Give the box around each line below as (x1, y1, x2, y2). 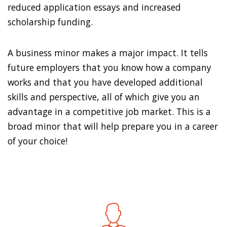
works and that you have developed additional (8, 76, 203, 89)
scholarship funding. (8, 16, 93, 28)
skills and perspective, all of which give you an (8, 91, 200, 103)
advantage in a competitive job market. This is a (8, 105, 211, 118)
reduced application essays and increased (8, 1, 181, 14)
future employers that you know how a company (8, 61, 211, 74)
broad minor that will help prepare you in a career (8, 120, 218, 133)
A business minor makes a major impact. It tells (8, 47, 208, 59)
